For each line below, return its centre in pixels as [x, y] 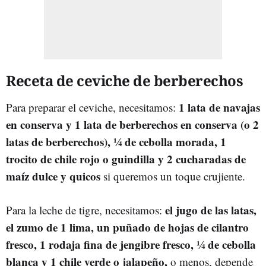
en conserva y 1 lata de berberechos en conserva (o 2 [132, 124]
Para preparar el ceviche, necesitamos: [92, 107]
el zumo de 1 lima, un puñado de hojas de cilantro [127, 227]
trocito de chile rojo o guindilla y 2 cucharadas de [126, 159]
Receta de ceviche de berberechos [124, 80]
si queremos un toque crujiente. [173, 176]
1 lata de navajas [219, 107]
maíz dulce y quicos [53, 176]
